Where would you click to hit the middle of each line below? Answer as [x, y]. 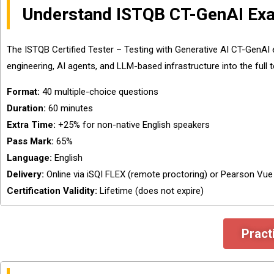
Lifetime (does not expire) [150, 191]
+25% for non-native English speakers [133, 125]
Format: [23, 92]
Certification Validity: [52, 191]
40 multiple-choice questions [99, 92]
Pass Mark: [30, 141]
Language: [29, 158]
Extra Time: [31, 125]
